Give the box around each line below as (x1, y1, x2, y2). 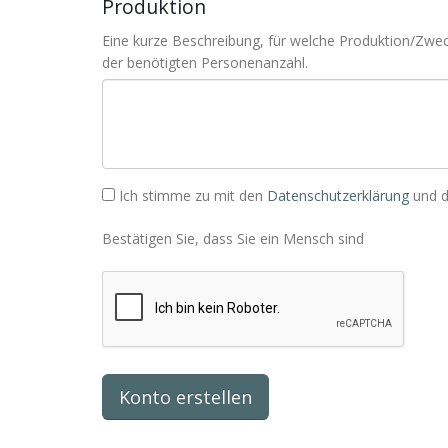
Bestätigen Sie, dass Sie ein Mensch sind (102, 229, 364, 248)
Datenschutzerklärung (267, 186, 409, 205)
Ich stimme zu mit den (119, 186, 267, 205)
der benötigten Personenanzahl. (102, 53, 308, 72)
